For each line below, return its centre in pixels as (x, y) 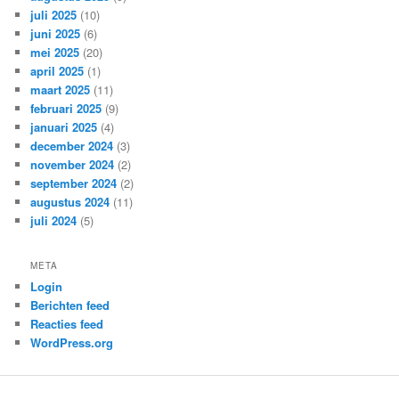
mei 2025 (55, 53)
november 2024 (73, 165)
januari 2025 (64, 127)
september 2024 (74, 183)
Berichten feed (70, 305)
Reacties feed (67, 323)
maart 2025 (61, 90)
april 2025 (57, 71)
